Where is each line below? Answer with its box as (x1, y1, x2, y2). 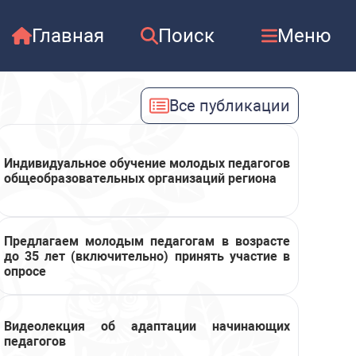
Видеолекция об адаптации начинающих (4, 319, 290, 334)
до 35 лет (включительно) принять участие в (4, 248, 290, 264)
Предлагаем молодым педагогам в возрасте (4, 233, 290, 249)
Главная (31, 25, 104, 47)
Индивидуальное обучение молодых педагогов (4, 155, 290, 171)
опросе (4, 263, 46, 279)
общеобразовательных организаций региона (4, 170, 277, 186)
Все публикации (169, 96, 290, 115)
